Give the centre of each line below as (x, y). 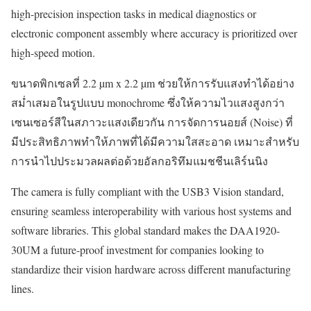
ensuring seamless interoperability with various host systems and (151, 211)
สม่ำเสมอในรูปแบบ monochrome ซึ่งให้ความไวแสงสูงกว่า (148, 103)
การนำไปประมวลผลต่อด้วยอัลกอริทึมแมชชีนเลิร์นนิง (140, 161)
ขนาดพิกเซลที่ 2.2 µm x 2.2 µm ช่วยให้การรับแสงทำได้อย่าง (153, 83)
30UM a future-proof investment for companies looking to (137, 250)
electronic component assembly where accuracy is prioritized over (154, 33)
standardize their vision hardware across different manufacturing (151, 269)
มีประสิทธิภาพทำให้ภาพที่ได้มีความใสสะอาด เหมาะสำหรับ (155, 142)
